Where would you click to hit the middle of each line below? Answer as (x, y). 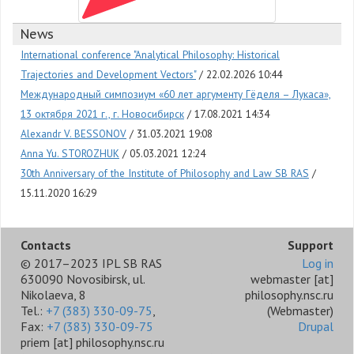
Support (311, 245)
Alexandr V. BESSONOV (73, 134)
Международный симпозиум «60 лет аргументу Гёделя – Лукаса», (176, 94)
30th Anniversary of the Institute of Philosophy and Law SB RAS (165, 173)
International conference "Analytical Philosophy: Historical (150, 55)
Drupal (316, 327)
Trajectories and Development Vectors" (108, 75)
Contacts (46, 245)
